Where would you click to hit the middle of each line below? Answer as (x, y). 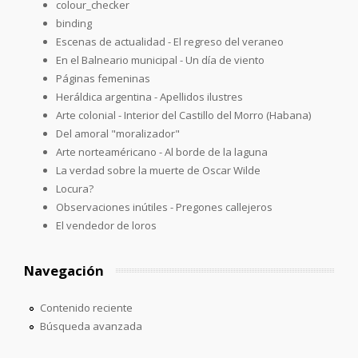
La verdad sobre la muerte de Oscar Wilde (158, 170)
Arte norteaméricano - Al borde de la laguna (162, 151)
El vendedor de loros (106, 225)
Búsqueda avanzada (91, 326)
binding (74, 23)
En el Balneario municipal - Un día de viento (160, 60)
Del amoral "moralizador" (118, 133)
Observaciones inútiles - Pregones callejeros (164, 207)
